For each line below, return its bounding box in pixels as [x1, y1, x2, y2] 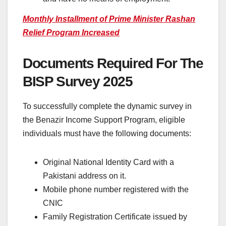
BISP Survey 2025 [23, 73, 133, 89]
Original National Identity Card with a [43, 158, 174, 167]
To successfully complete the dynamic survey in [23, 102, 192, 111]
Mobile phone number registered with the [43, 185, 189, 194]
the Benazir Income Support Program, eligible [23, 116, 185, 125]
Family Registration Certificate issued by [43, 212, 187, 221]
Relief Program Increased [23, 28, 120, 37]
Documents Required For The [23, 55, 203, 71]
